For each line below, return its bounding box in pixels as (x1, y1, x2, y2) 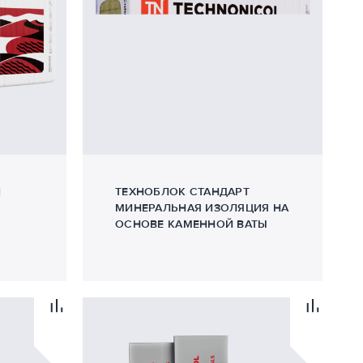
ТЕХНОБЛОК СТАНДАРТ (115, 185, 250, 199)
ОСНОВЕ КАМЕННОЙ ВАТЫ (115, 217, 268, 231)
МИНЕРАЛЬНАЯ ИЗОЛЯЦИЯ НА (115, 201, 289, 215)
